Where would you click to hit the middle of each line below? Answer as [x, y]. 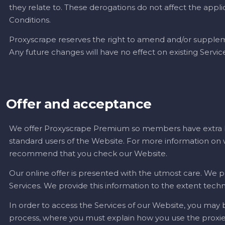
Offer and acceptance [79, 104]
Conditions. [30, 20]
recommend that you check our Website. [88, 153]
